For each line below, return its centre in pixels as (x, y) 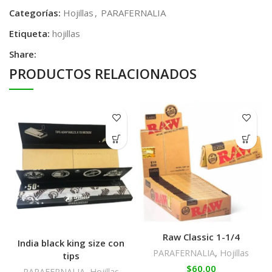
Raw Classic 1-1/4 (201, 237)
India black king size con (71, 243)
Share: (23, 54)
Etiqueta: (29, 33)
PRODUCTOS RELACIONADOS (103, 73)
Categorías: (35, 13)
